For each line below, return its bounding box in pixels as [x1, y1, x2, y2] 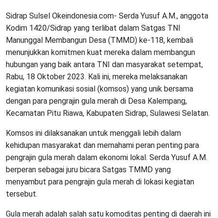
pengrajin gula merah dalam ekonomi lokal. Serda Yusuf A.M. [6, 153, 207, 163]
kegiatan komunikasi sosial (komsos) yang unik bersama [6, 84, 193, 94]
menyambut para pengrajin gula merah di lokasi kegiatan [6, 177, 194, 187]
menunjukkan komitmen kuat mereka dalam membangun [6, 48, 195, 57]
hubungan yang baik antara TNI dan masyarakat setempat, [6, 60, 203, 70]
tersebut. [6, 189, 37, 199]
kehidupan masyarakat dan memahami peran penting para [6, 141, 199, 150]
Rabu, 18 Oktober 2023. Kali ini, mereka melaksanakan [6, 72, 187, 82]
